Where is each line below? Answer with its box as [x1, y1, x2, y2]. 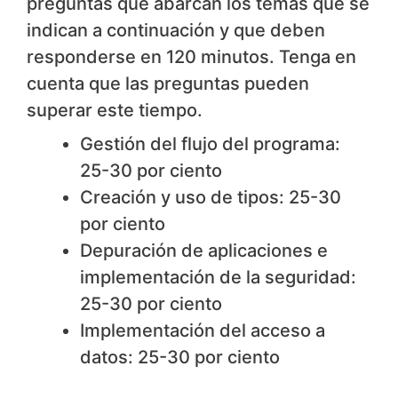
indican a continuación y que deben [27, 20, 325, 42]
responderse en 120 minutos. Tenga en [27, 46, 356, 68]
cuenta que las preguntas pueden [27, 73, 309, 95]
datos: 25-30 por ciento [80, 346, 280, 369]
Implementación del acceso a [80, 320, 325, 342]
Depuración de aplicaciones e [80, 240, 328, 262]
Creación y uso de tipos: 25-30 [80, 187, 341, 209]
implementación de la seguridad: [80, 267, 356, 289]
